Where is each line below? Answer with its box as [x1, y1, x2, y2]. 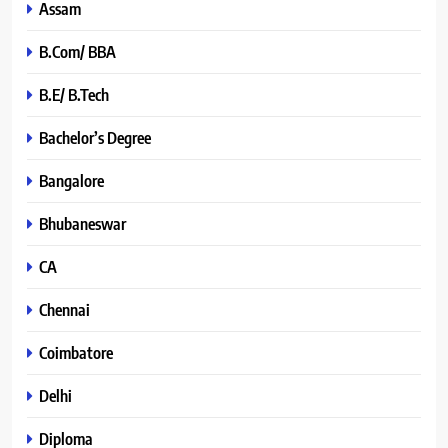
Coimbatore [39, 341, 113, 363]
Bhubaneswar [39, 212, 126, 234]
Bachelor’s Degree [39, 126, 151, 148]
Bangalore [39, 169, 104, 191]
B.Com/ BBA [39, 40, 116, 62]
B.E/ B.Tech [39, 83, 109, 105]
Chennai [39, 298, 90, 320]
